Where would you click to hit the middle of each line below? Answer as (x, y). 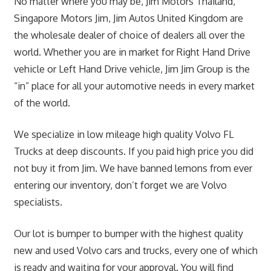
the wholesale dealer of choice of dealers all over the (129, 35)
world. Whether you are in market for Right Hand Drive (132, 52)
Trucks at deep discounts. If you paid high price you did (133, 151)
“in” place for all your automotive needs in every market (134, 86)
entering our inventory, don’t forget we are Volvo (120, 185)
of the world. (42, 103)
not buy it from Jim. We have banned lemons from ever (133, 168)
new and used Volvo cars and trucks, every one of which (135, 250)
